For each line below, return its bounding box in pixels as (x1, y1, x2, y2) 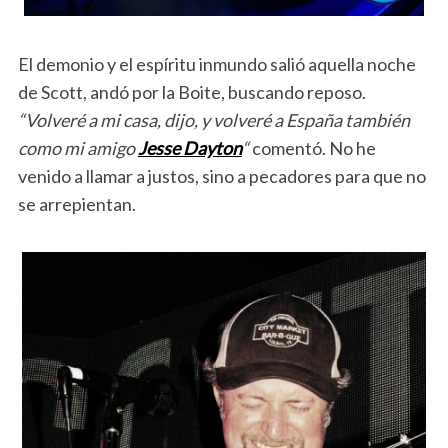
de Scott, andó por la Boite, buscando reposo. (17, 80, 366, 103)
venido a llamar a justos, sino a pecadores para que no (17, 164, 426, 187)
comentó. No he (248, 136, 376, 159)
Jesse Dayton (137, 136, 242, 159)
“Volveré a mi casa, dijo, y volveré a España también (17, 108, 410, 131)
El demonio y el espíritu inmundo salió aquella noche (17, 52, 416, 75)
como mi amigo (17, 136, 138, 159)
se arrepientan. (17, 192, 136, 215)
